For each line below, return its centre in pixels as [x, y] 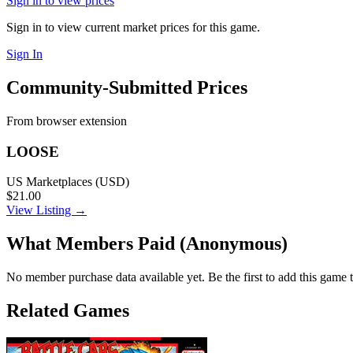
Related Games [68, 311]
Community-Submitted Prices [127, 87]
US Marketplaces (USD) [68, 182]
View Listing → [46, 210]
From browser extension [67, 121]
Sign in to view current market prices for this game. [133, 28]
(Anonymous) [234, 244]
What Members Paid [93, 244]
